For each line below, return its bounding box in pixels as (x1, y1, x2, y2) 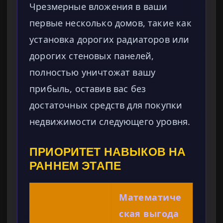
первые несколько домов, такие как (29, 17, 192, 29)
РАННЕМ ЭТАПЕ (29, 159, 121, 173)
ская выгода (119, 208, 179, 220)
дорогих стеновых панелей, (29, 50, 154, 62)
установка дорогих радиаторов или (29, 33, 190, 46)
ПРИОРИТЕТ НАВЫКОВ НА (29, 145, 186, 159)
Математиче (119, 191, 182, 204)
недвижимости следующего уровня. (29, 115, 191, 128)
